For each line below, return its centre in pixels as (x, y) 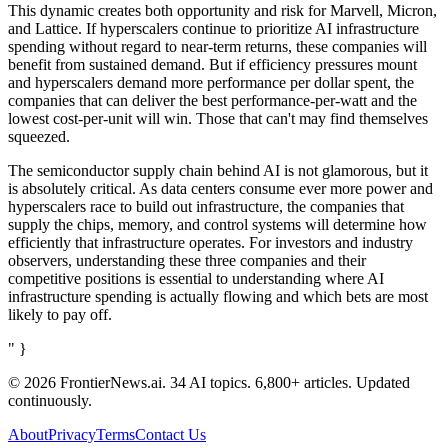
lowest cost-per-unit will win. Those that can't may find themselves (218, 119)
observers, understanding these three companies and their (187, 261)
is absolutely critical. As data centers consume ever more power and (220, 189)
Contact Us (170, 435)
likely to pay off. (60, 315)
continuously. (50, 401)
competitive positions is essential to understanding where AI (196, 279)
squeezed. (39, 137)
